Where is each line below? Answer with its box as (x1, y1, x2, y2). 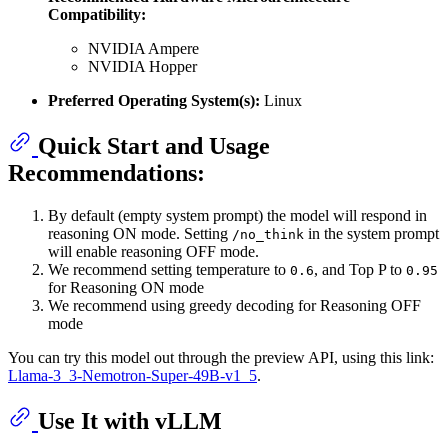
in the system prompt (304, 225, 439, 243)
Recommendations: (8, 160, 205, 187)
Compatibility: (48, 6, 146, 24)
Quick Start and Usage (38, 133, 270, 160)
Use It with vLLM (38, 408, 222, 435)
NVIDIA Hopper (88, 58, 197, 76)
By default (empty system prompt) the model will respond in (48, 207, 427, 225)
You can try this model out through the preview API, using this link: (8, 349, 434, 367)
